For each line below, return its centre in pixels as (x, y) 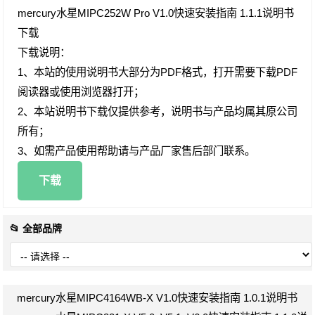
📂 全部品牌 (36, 228)
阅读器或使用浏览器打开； (81, 91)
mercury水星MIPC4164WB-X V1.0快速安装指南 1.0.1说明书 (157, 297)
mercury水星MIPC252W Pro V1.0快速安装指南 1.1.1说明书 (156, 13)
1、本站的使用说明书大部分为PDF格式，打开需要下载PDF (158, 72)
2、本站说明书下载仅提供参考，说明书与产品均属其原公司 (158, 111)
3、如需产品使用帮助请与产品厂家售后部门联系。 (137, 150)
